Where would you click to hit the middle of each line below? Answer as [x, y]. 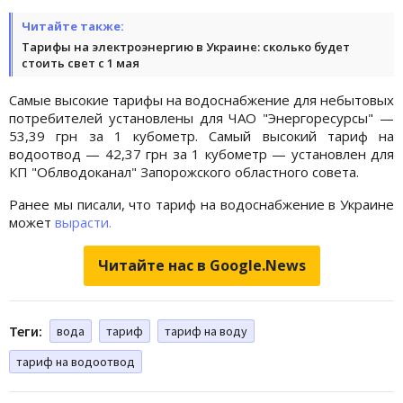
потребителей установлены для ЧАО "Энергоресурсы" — [201, 117]
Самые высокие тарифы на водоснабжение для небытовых [201, 99]
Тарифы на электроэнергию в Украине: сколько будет [186, 46]
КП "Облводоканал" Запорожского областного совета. [184, 171]
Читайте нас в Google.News [201, 265]
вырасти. [83, 222]
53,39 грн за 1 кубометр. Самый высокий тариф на [201, 135]
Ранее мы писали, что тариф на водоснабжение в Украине [201, 204]
